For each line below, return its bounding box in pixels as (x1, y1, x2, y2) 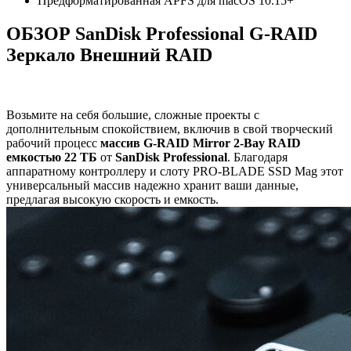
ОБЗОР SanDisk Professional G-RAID (6, 24, 317, 45)
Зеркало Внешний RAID (6, 45, 212, 66)
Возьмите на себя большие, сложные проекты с (6, 108, 259, 122)
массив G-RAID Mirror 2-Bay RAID (100, 136, 301, 150)
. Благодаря (227, 150, 288, 165)
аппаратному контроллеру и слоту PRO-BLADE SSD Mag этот (6, 165, 343, 179)
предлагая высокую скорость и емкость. (6, 193, 219, 207)
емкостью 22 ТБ (6, 150, 100, 165)
